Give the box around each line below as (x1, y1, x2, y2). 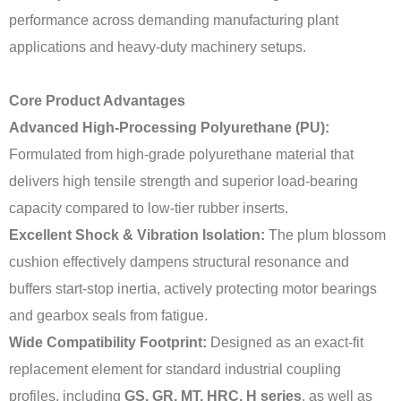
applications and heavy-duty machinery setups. (9, 38, 306, 55)
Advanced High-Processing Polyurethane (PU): (9, 119, 329, 136)
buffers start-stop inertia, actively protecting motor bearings (9, 280, 377, 297)
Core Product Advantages (9, 92, 185, 109)
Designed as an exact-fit (207, 334, 363, 351)
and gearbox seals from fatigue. (9, 307, 208, 324)
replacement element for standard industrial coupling (9, 361, 341, 378)
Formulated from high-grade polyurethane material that (9, 146, 354, 163)
